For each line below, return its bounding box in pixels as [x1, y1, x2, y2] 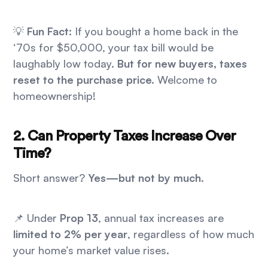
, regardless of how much [127, 227, 255, 241]
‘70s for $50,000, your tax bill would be [13, 41, 214, 54]
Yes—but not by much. [88, 171, 205, 185]
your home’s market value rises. [13, 243, 170, 257]
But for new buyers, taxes [117, 57, 248, 71]
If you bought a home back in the [72, 25, 239, 38]
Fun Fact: [27, 25, 72, 38]
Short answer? [13, 171, 89, 185]
